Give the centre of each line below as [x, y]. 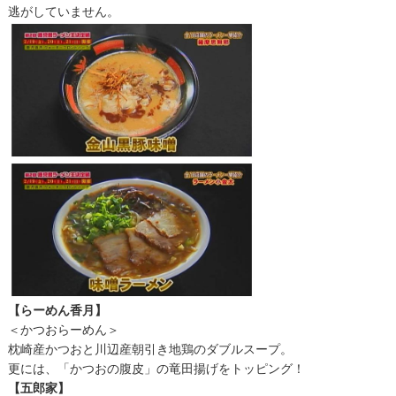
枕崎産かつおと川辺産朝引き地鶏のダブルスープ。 [150, 348]
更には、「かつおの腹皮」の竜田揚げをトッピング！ [156, 367]
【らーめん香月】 [57, 309]
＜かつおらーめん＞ [63, 328]
